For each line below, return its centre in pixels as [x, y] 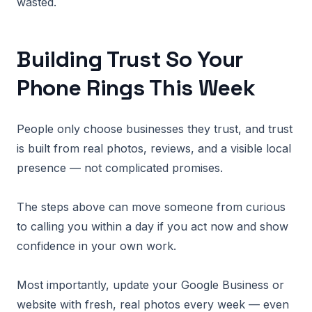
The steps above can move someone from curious [151, 207]
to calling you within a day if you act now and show [153, 226]
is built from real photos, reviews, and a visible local [154, 148]
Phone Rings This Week [136, 88]
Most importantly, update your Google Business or [150, 285]
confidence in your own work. [96, 246]
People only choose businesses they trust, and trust [155, 129]
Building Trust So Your [130, 59]
